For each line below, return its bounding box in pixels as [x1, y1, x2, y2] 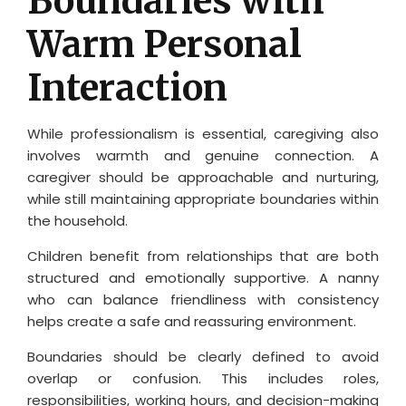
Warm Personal [27, 21, 302, 67]
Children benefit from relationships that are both [27, 246, 379, 266]
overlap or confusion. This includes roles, [27, 368, 379, 388]
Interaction [27, 64, 227, 111]
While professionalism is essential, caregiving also [27, 123, 379, 143]
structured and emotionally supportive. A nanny [27, 267, 379, 287]
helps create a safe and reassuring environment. [27, 311, 356, 331]
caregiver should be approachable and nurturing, [27, 167, 379, 187]
